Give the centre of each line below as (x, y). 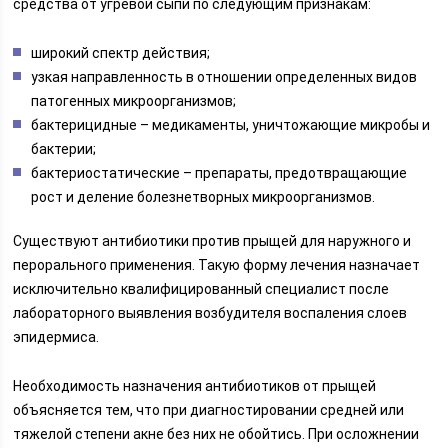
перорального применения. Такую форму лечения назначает (217, 265)
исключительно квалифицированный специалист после (201, 289)
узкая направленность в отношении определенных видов (224, 77)
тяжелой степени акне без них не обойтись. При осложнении (216, 434)
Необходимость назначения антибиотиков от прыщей (195, 386)
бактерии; (64, 149)
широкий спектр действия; (121, 53)
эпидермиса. (56, 337)
